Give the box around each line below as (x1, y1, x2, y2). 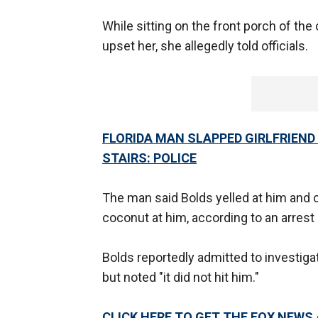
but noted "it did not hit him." (102, 270, 259, 285)
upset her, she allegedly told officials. (102, 38, 308, 54)
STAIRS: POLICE (102, 150, 197, 166)
